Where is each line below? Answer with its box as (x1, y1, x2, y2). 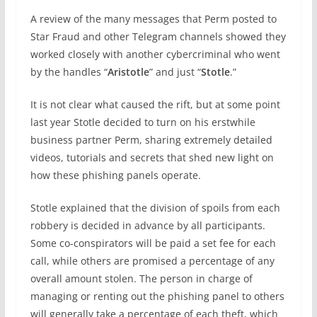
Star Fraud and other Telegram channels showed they (30, 30, 286, 43)
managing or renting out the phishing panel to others (30, 289, 284, 303)
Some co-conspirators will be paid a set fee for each (30, 236, 276, 250)
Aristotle (107, 65, 149, 79)
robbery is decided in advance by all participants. (30, 219, 265, 232)
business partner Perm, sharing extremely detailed (30, 133, 272, 146)
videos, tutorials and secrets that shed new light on (30, 151, 274, 164)
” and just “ (149, 65, 201, 79)
